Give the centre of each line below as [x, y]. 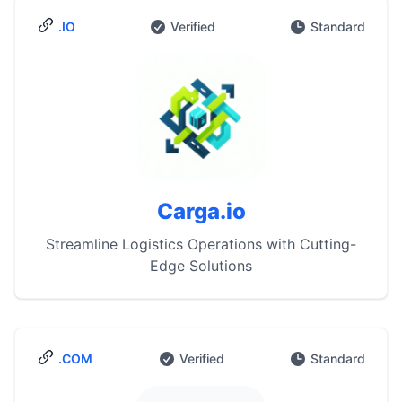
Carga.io [201, 211]
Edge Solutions [201, 266]
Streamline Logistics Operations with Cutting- [201, 244]
